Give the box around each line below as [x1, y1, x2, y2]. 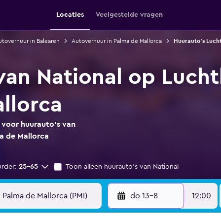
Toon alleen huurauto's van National [66, 163, 179, 170]
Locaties [56, 11, 84, 18]
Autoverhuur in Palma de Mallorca [71, 38, 162, 44]
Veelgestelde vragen [96, 11, 163, 18]
